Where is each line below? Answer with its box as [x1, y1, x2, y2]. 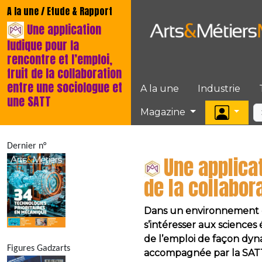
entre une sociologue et [7, 78, 122, 96]
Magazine [140, 106, 188, 118]
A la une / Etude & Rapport [7, 4, 112, 18]
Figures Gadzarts [7, 244, 70, 254]
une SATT [7, 92, 51, 111]
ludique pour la [7, 36, 79, 54]
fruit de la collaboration [7, 64, 122, 82]
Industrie [198, 83, 240, 94]
